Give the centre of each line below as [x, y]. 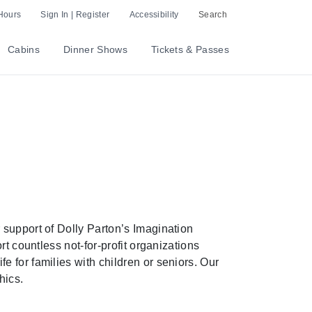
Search [213, 14]
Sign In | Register [75, 14]
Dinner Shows [95, 49]
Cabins [24, 49]
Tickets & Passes [190, 49]
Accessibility [154, 14]
